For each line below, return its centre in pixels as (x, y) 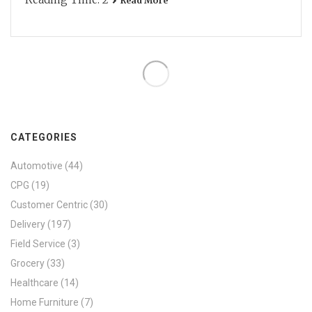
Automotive (37, 166)
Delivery (28, 224)
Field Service (38, 244)
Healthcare (34, 283)
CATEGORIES (44, 137)
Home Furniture (45, 302)
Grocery (28, 263)
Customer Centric (49, 205)
